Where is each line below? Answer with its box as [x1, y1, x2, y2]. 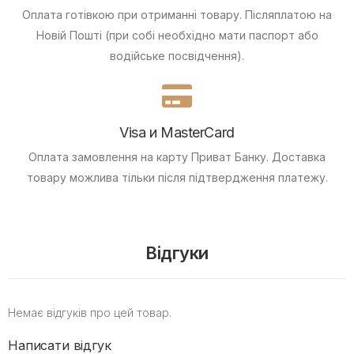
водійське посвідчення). [110, 49, 244, 63]
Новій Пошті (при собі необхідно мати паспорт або [36, 28, 318, 43]
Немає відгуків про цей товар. [8, 306, 171, 320]
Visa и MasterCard [119, 124, 235, 141]
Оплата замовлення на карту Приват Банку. [28, 150, 269, 164]
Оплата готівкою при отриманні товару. [22, 8, 242, 22]
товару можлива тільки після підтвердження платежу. [26, 171, 328, 185]
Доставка [269, 150, 326, 164]
